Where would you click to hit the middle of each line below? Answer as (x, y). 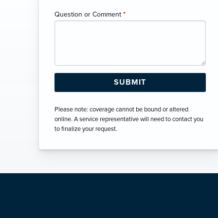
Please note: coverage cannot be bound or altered (121, 109)
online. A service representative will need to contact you (129, 119)
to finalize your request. (86, 129)
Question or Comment (89, 14)
